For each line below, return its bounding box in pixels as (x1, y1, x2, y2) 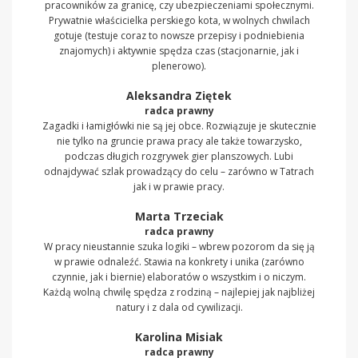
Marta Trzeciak (134, 208, 224, 224)
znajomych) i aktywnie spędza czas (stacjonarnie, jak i (59, 43, 299, 58)
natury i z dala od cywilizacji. (115, 300, 243, 314)
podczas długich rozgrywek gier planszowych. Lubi (65, 149, 293, 163)
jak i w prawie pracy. (133, 179, 225, 193)
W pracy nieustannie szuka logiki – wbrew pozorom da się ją (43, 239, 315, 253)
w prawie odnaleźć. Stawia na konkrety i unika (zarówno (54, 254, 304, 268)
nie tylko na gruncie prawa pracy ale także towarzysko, (56, 133, 302, 148)
